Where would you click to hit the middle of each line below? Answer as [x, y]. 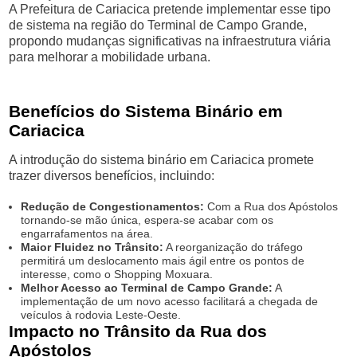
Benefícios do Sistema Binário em [146, 111]
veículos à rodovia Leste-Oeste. [101, 315]
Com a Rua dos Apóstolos [271, 206]
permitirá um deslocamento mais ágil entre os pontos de [163, 261]
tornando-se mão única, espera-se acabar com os [147, 220]
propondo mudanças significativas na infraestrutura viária [170, 41]
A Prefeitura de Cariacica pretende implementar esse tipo [170, 9]
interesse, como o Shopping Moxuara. [117, 274]
